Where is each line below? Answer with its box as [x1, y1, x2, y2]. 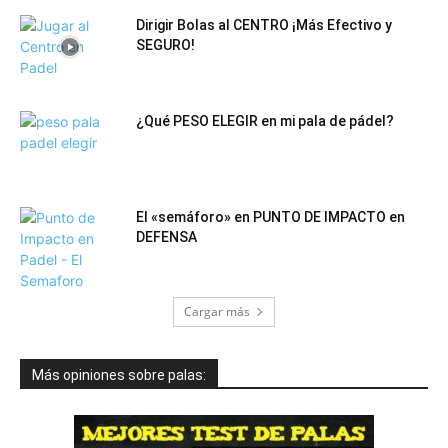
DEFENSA [136, 229, 197, 246]
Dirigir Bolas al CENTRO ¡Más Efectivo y [136, 17, 392, 34]
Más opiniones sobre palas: [32, 367, 206, 384]
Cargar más [184, 303, 250, 321]
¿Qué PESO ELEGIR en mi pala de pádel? [136, 113, 394, 130]
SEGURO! [136, 37, 195, 54]
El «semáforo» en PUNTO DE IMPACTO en [136, 209, 405, 226]
